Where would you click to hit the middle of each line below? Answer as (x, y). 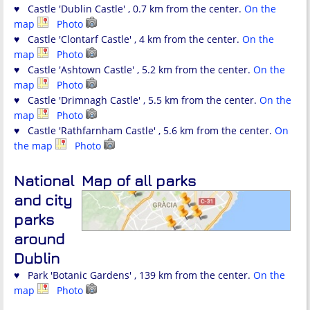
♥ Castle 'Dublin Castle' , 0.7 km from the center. (129, 9)
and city (43, 200)
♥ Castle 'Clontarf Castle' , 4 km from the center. (128, 39)
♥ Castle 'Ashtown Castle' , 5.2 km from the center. (134, 70)
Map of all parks (139, 181)
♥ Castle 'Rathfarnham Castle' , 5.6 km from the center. (144, 131)
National (44, 181)
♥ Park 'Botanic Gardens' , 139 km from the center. (134, 275)
